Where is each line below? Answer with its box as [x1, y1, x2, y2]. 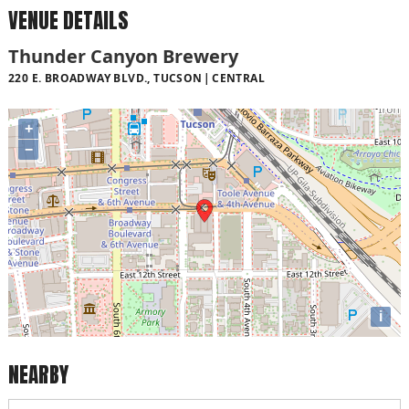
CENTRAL [212, 69, 265, 86]
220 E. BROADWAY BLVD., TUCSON [8, 69, 203, 86]
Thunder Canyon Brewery [8, 43, 238, 68]
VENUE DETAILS [8, 5, 129, 37]
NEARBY [8, 358, 68, 391]
